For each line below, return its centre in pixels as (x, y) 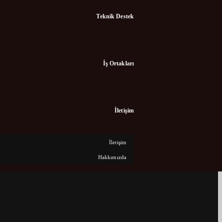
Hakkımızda (112, 157)
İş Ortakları (118, 63)
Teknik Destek (115, 16)
